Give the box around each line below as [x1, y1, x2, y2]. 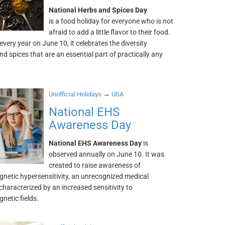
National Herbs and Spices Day [49, 6, 148, 14]
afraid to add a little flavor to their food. [49, 28, 171, 36]
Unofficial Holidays [49, 90, 102, 98]
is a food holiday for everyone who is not [49, 17, 174, 25]
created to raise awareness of [49, 161, 141, 169]
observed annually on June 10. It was [49, 150, 165, 158]
